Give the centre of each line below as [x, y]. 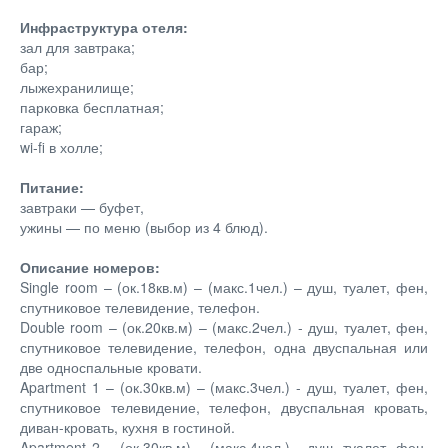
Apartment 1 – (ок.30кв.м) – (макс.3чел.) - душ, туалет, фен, [224, 386]
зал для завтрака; [77, 46]
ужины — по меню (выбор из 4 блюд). [144, 226]
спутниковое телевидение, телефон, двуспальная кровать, [224, 406]
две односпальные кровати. [111, 366]
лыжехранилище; [77, 86]
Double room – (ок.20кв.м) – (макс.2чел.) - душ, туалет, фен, [224, 326]
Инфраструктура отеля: [104, 26]
